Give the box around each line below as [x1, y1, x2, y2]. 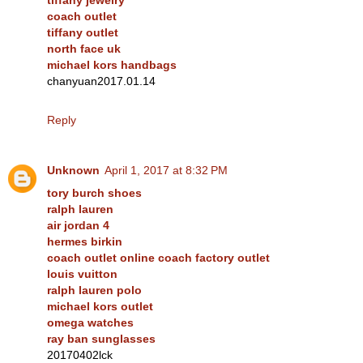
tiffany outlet [47, 25, 118, 39]
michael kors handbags [47, 58, 177, 71]
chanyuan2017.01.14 [47, 74, 156, 88]
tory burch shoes [47, 186, 142, 199]
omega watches [47, 315, 134, 329]
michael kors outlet [47, 299, 153, 313]
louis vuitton [47, 267, 117, 280]
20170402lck [47, 348, 113, 361]
